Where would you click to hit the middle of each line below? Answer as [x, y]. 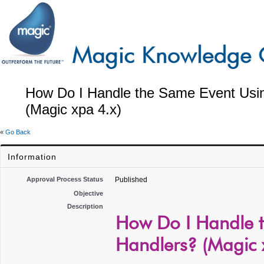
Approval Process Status [65, 179]
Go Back [18, 132]
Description [85, 206]
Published [131, 180]
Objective [88, 193]
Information [32, 157]
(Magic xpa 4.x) [73, 109]
